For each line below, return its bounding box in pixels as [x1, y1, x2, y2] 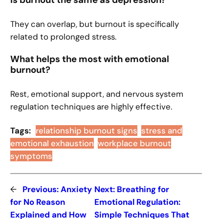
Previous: [22, 183, 61, 195]
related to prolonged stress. [10, 31, 117, 43]
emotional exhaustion [10, 137, 94, 149]
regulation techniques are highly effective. [10, 101, 173, 112]
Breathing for [117, 183, 170, 195]
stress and [141, 125, 183, 136]
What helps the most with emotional [10, 53, 170, 66]
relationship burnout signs [36, 125, 138, 136]
